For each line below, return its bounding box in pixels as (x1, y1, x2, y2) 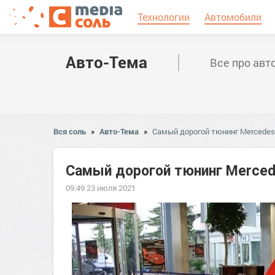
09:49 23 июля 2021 (66, 182, 136, 193)
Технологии (137, 10, 190, 23)
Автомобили (204, 10, 261, 23)
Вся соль (53, 126, 86, 137)
